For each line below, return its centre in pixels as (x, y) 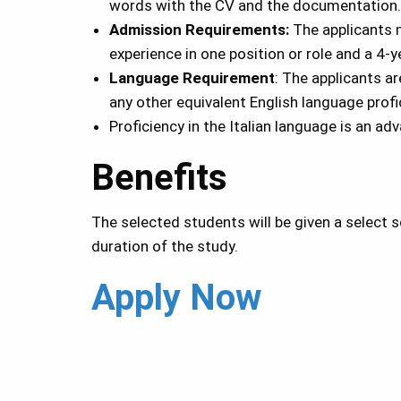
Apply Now (176, 298)
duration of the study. (165, 247)
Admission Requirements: (201, 30)
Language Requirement (192, 78)
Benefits (159, 178)
